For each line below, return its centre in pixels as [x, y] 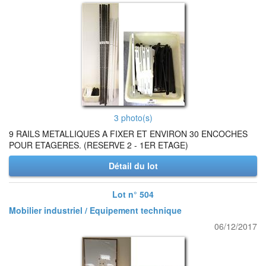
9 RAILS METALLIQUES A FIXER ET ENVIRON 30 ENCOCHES [128, 134]
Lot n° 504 [133, 194]
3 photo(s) [133, 118]
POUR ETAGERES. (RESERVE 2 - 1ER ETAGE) [99, 145]
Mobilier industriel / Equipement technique [95, 210]
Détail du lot [133, 166]
